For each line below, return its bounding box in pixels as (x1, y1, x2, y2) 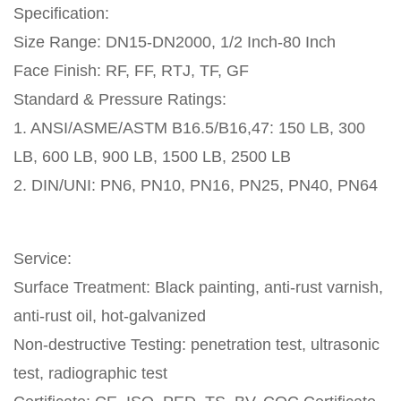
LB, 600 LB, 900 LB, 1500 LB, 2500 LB (13, 148, 291, 166)
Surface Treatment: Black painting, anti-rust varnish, (13, 278, 383, 297)
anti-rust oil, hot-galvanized (13, 307, 206, 326)
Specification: (13, 4, 109, 23)
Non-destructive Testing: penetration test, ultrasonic (13, 336, 380, 354)
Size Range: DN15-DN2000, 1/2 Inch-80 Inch (13, 33, 340, 52)
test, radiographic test (13, 364, 167, 383)
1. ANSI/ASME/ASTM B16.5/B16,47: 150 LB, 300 (13, 119, 365, 138)
